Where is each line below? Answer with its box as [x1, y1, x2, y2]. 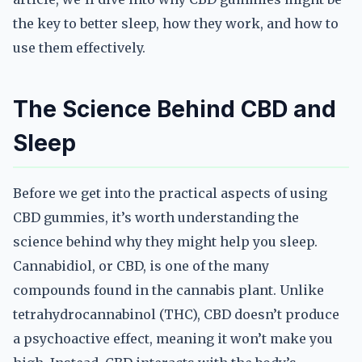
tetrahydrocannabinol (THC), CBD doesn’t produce [13, 306, 339, 322]
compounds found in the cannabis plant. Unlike [13, 282, 324, 298]
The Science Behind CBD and [13, 95, 336, 123]
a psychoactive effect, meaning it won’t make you [13, 330, 333, 347]
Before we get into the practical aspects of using [13, 185, 327, 201]
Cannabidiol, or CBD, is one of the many [13, 258, 269, 274]
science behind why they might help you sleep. [13, 234, 318, 250]
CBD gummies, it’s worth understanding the [13, 209, 299, 225]
